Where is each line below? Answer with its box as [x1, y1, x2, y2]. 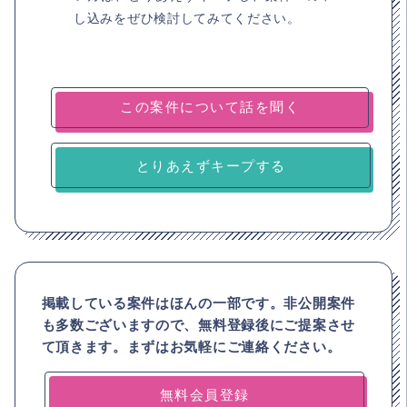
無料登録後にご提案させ [198, 314, 355, 334]
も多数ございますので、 [41, 314, 199, 334]
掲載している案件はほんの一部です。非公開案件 [41, 293, 355, 313]
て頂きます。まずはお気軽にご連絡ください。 [41, 336, 342, 356]
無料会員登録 [159, 384, 250, 403]
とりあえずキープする [135, 155, 286, 174]
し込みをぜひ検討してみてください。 [74, 8, 301, 26]
